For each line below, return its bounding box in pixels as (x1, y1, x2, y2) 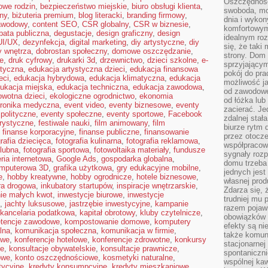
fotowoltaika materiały (94, 145, 169, 154)
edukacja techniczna (57, 83, 128, 92)
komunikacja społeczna (15, 226, 96, 235)
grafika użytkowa (53, 163, 112, 172)
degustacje (54, 29, 92, 38)
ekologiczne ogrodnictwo (50, 92, 135, 100)
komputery (154, 217, 191, 226)
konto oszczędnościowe (15, 253, 98, 262)
